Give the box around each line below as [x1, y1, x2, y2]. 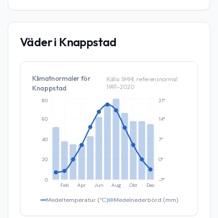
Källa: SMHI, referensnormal [106, 75, 178, 83]
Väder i [20, 35, 59, 49]
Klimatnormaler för [32, 74, 91, 83]
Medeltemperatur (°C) [46, 196, 108, 204]
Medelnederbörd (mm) [113, 196, 178, 204]
